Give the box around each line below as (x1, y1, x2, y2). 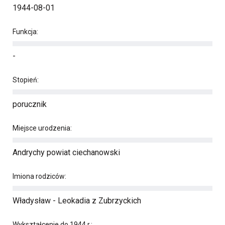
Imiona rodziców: (13, 172, 66, 180)
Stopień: (13, 76, 39, 84)
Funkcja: (13, 28, 38, 36)
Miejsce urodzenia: (13, 124, 72, 132)
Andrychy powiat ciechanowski (13, 148, 120, 157)
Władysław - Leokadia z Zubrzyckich (13, 196, 141, 205)
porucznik (13, 99, 47, 109)
